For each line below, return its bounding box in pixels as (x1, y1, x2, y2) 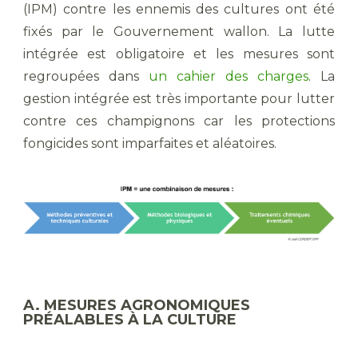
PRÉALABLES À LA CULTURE (23, 310, 237, 328)
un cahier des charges (149, 68, 308, 84)
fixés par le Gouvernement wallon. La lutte (23, 23, 335, 39)
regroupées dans (23, 68, 149, 84)
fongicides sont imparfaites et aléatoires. (23, 135, 276, 151)
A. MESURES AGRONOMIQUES (23, 296, 250, 314)
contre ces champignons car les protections (23, 113, 335, 129)
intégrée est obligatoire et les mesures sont (23, 46, 335, 62)
